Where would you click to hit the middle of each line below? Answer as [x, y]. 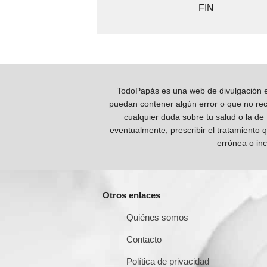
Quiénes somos [157, 218]
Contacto [144, 240]
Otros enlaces [131, 195]
